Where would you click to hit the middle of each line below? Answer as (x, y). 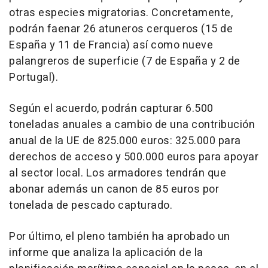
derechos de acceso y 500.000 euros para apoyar (134, 157)
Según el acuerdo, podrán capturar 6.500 (111, 109)
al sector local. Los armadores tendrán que (118, 173)
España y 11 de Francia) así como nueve (111, 45)
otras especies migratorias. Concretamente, (121, 13)
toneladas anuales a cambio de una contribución (132, 125)
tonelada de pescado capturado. (91, 206)
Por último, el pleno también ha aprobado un (120, 237)
